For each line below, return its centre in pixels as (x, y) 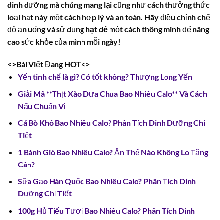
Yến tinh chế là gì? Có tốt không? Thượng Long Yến (105, 77)
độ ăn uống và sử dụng (46, 29)
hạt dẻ (96, 29)
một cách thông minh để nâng (158, 29)
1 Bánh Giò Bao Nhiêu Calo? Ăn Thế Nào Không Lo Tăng (113, 152)
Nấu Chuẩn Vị (41, 106)
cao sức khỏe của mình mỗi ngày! (64, 42)
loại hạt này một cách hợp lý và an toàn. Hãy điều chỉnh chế (109, 17)
